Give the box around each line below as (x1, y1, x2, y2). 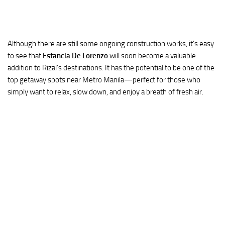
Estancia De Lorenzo (43, 51, 108, 60)
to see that (8, 51, 43, 60)
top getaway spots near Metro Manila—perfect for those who (8, 75, 200, 84)
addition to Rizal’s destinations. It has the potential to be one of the (8, 63, 214, 72)
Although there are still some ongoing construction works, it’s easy (8, 39, 214, 48)
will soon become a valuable (108, 51, 196, 60)
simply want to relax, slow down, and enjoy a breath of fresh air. (8, 87, 203, 96)
